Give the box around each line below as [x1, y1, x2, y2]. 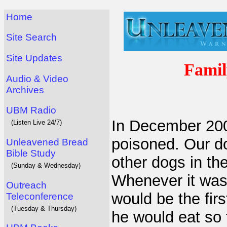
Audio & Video [6, 73, 68, 84]
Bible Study [6, 147, 56, 159]
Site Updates [6, 52, 62, 63]
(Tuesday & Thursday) [11, 204, 77, 212]
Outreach [6, 179, 47, 191]
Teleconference [6, 191, 73, 202]
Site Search [6, 32, 57, 43]
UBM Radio [6, 105, 56, 116]
